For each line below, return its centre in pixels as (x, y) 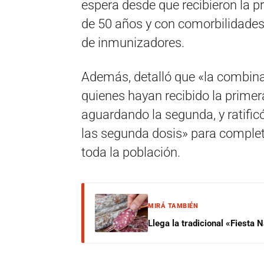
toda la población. (131, 152)
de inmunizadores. (133, 43)
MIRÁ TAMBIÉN (173, 206)
